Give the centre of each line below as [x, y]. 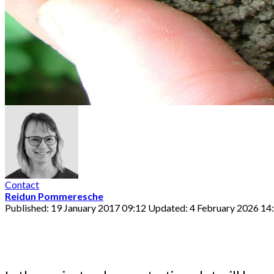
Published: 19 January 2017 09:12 [76, 207]
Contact [22, 184]
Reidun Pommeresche [54, 196]
